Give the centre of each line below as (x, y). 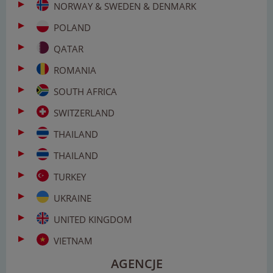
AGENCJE (136, 263)
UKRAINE (73, 198)
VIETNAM (73, 240)
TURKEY (70, 176)
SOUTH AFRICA (85, 91)
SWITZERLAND (84, 112)
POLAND (72, 27)
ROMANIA (75, 70)
